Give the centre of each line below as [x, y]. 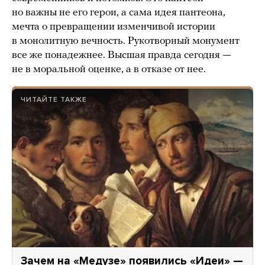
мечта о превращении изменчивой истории [114, 27]
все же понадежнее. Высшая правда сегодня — [121, 55]
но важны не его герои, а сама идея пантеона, [119, 12]
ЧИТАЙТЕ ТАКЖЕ [54, 99]
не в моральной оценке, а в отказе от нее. [109, 69]
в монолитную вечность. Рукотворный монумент [126, 41]
